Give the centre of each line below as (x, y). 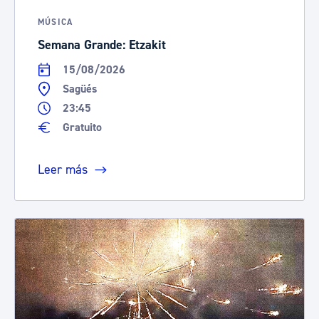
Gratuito (82, 127)
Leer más (63, 169)
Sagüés (79, 89)
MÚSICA (56, 22)
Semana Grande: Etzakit (102, 45)
